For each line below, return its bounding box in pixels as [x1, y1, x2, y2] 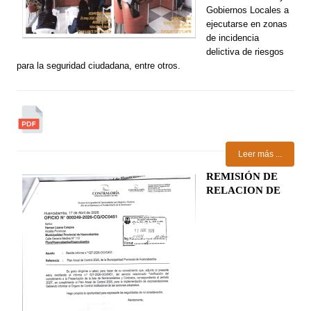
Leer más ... [237, 149, 282, 159]
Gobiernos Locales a [206, 5, 289, 16]
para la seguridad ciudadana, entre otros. [17, 60, 181, 72]
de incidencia [206, 33, 260, 44]
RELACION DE [206, 185, 281, 196]
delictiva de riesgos [206, 47, 285, 58]
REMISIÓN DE [206, 171, 278, 183]
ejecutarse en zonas [206, 19, 288, 30]
